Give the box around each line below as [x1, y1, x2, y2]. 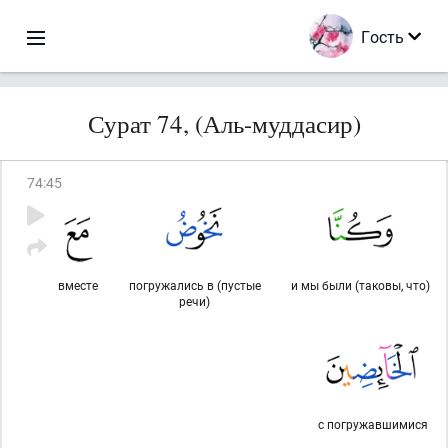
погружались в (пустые [128, 277, 261, 293]
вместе [58, 277, 98, 293]
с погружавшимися [317, 416, 428, 432]
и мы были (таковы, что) [291, 277, 430, 293]
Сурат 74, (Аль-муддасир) [87, 107, 361, 140]
